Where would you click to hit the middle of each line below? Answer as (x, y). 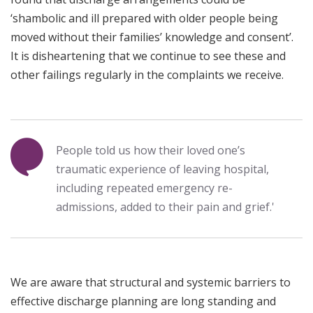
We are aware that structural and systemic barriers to (151, 283)
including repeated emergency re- (144, 188)
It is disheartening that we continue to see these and (148, 56)
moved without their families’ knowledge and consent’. (152, 37)
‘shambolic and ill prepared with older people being (144, 19)
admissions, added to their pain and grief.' (165, 207)
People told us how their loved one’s (151, 151)
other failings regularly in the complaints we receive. (147, 75)
